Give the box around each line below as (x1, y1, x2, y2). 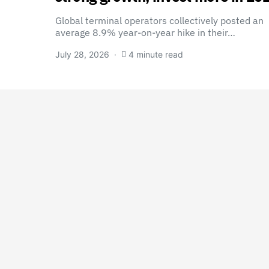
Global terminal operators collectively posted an (55, 14, 264, 26)
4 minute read (128, 49, 183, 59)
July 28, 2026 (55, 49, 109, 59)
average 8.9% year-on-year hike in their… (55, 26, 235, 38)
